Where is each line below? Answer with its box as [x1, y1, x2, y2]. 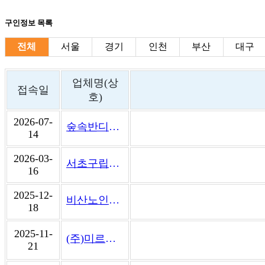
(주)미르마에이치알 [105, 232, 116, 244]
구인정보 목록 [5, 18, 53, 27]
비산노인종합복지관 [109, 193, 119, 206]
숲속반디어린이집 [109, 120, 119, 132]
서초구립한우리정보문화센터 [109, 157, 119, 169]
